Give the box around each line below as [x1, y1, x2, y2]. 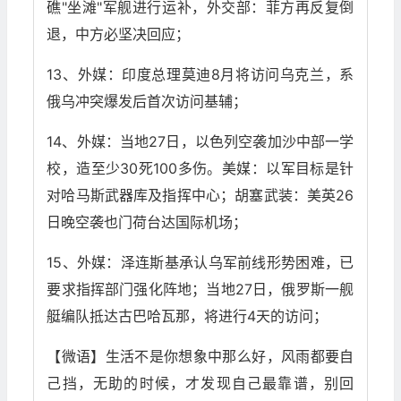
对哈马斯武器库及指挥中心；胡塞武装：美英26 [47, 186, 354, 205]
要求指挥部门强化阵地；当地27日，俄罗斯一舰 [47, 280, 354, 299]
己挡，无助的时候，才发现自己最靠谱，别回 [47, 374, 354, 393]
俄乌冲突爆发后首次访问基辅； [47, 92, 248, 111]
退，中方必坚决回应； [47, 25, 191, 44]
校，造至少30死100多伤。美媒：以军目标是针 [47, 159, 354, 178]
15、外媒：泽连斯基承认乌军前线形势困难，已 [47, 253, 354, 272]
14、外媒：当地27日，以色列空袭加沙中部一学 [47, 132, 354, 151]
